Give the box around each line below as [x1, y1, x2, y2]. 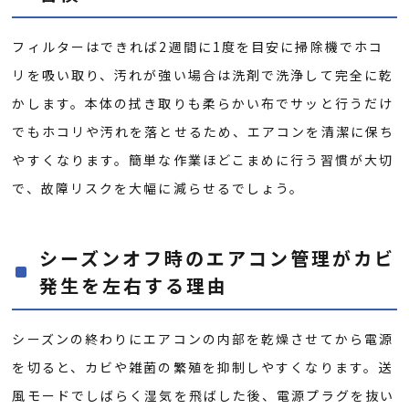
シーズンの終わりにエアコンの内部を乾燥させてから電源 [12, 329, 394, 348]
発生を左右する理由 [39, 271, 229, 299]
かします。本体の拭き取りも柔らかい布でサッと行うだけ [12, 93, 394, 112]
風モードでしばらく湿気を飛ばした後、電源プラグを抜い [12, 385, 395, 404]
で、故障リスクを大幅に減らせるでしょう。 [12, 178, 305, 197]
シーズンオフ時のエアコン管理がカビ [39, 244, 396, 271]
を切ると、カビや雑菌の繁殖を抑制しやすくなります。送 [12, 357, 393, 376]
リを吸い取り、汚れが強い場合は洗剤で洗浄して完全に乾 [12, 65, 394, 84]
